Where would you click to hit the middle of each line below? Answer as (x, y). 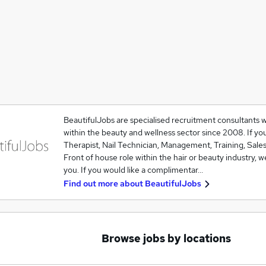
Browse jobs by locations (166, 238)
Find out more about (104, 183)
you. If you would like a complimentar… (133, 170)
